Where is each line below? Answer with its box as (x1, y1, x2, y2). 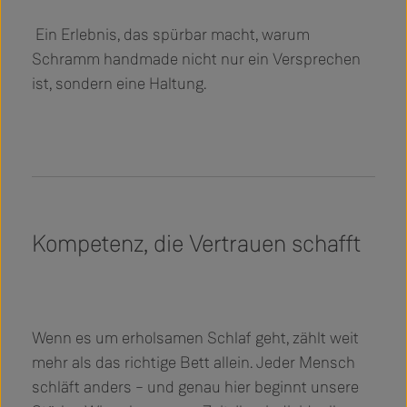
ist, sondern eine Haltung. (32, 72, 206, 94)
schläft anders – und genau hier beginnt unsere (32, 375, 359, 398)
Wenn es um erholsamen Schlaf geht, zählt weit (32, 326, 359, 349)
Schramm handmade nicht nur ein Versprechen (32, 47, 361, 70)
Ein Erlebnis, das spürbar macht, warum (32, 23, 310, 45)
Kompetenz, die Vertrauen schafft (32, 227, 361, 259)
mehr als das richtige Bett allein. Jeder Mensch (32, 351, 355, 373)
